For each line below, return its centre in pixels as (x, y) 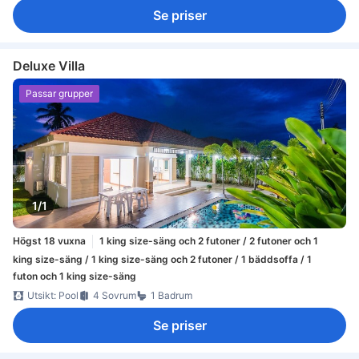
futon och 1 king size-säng (75, 276)
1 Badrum (171, 295)
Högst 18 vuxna (49, 241)
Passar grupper (59, 94)
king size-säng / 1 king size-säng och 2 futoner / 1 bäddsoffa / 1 (162, 259)
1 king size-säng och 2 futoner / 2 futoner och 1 (209, 241)
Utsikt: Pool (53, 295)
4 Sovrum (115, 295)
